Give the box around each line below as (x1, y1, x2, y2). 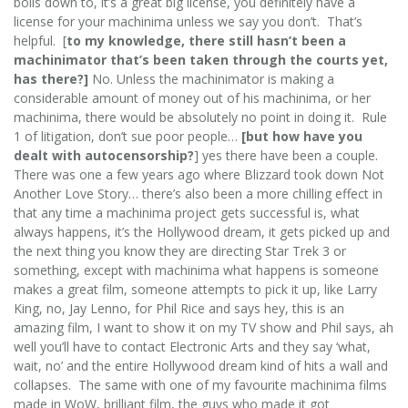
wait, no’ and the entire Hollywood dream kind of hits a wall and (14, 356, 388, 374)
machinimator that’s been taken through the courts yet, (14, 50, 388, 68)
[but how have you (241, 127, 362, 145)
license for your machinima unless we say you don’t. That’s (14, 12, 362, 30)
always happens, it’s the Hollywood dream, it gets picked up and (14, 222, 390, 240)
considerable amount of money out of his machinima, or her (14, 88, 371, 107)
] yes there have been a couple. (194, 146, 382, 164)
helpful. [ (14, 31, 66, 49)
